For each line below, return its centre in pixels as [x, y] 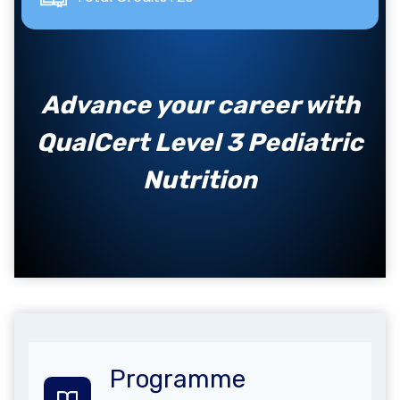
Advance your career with [200, 105]
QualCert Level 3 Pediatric [200, 142]
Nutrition [200, 180]
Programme [178, 379]
